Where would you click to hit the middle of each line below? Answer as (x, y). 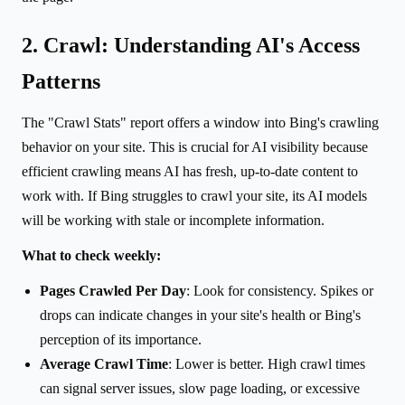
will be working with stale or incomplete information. (173, 220)
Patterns (61, 81)
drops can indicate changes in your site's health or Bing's (200, 315)
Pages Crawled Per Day (113, 290)
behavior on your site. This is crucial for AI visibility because (195, 146)
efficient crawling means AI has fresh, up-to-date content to (190, 171)
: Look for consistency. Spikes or (280, 290)
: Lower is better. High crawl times (267, 363)
